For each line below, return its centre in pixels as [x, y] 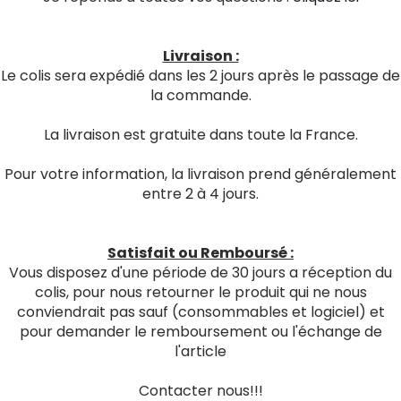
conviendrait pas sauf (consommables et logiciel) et [200, 312]
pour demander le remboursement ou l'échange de [200, 332]
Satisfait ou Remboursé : [200, 253]
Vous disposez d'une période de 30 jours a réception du [200, 273]
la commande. [200, 95]
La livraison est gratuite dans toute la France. [200, 135]
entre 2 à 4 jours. [200, 194]
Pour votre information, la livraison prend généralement [200, 174]
